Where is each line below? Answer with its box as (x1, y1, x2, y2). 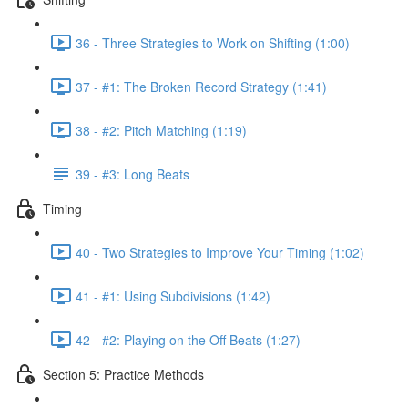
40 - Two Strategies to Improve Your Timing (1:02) (76, 242, 364, 261)
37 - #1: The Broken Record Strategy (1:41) (76, 76, 327, 96)
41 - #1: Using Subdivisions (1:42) (76, 286, 270, 305)
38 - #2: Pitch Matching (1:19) (76, 120, 247, 139)
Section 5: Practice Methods (43, 364, 204, 383)
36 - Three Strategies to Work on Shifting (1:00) (76, 33, 350, 52)
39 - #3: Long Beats (76, 164, 189, 183)
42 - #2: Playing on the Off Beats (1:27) (76, 330, 301, 349)
